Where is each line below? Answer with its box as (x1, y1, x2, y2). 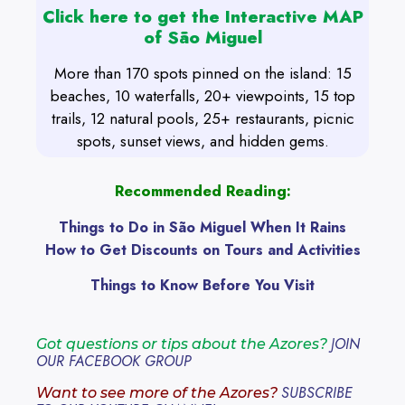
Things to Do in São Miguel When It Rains (59, 216, 346, 238)
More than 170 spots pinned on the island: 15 (53, 62, 352, 85)
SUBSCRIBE (281, 381, 353, 403)
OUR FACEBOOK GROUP (36, 350, 192, 372)
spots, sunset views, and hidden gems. (76, 130, 329, 153)
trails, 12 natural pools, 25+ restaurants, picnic (51, 108, 354, 130)
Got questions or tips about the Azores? (36, 334, 331, 353)
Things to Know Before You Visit (90, 275, 315, 297)
